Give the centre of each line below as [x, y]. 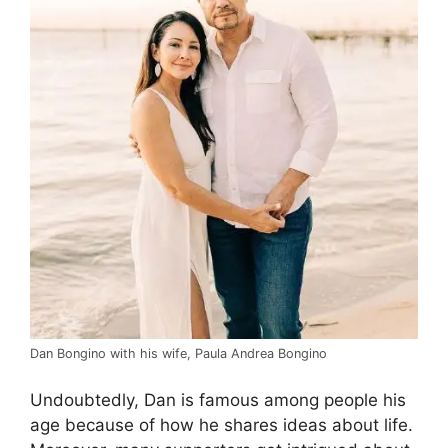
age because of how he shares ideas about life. [221, 425]
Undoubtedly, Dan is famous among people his [218, 400]
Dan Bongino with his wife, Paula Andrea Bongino [178, 353]
